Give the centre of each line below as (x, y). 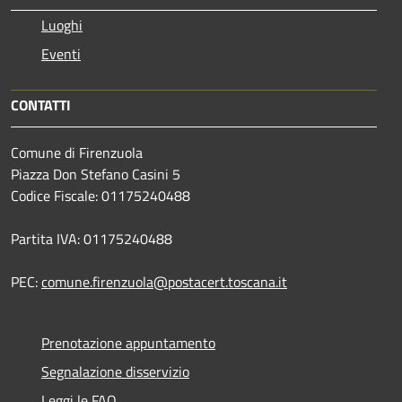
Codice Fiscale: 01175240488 (100, 195)
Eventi (61, 53)
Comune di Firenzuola (77, 152)
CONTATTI (41, 105)
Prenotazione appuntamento (128, 342)
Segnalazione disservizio (115, 371)
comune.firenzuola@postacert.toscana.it (164, 281)
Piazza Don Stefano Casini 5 (96, 174)
